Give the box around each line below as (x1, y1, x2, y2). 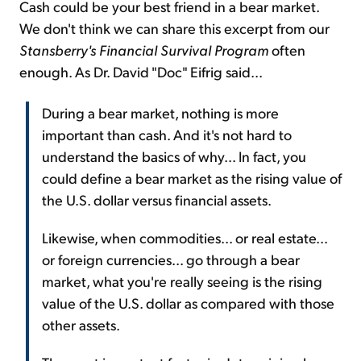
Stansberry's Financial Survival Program (19, 40, 268, 60)
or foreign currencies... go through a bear (42, 250, 300, 269)
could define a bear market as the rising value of (42, 168, 342, 188)
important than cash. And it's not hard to (42, 125, 292, 144)
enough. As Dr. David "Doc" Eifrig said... (19, 62, 263, 81)
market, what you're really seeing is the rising (42, 272, 322, 291)
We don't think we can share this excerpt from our (19, 19, 330, 38)
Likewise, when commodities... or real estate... (42, 228, 327, 247)
